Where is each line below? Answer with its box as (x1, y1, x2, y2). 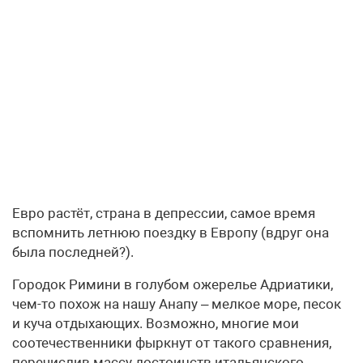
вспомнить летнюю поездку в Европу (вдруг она (12, 224, 329, 241)
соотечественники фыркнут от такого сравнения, (12, 334, 331, 351)
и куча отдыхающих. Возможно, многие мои (12, 314, 299, 331)
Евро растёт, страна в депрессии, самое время (12, 204, 315, 221)
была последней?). (12, 243, 134, 260)
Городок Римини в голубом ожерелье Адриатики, (12, 275, 333, 293)
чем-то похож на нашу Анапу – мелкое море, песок (12, 295, 341, 312)
